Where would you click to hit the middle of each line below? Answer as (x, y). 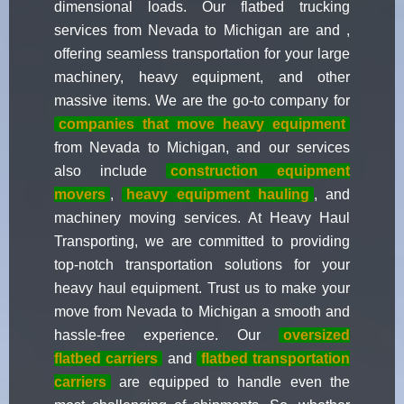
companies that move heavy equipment (202, 124)
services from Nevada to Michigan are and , (202, 31)
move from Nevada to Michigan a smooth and (202, 312)
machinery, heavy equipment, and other (202, 78)
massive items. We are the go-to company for (202, 101)
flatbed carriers (106, 359)
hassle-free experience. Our (166, 335)
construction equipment (260, 171)
